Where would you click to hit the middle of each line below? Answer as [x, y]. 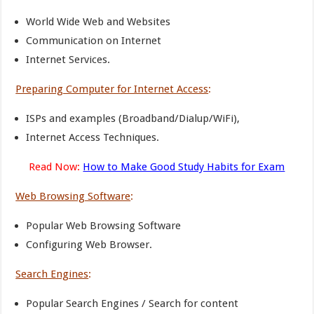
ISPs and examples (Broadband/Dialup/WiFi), [133, 118]
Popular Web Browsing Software [104, 226]
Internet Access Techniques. [93, 137]
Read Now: [55, 167]
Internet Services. [68, 60]
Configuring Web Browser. [89, 245]
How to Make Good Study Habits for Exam [184, 167]
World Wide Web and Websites [98, 22]
